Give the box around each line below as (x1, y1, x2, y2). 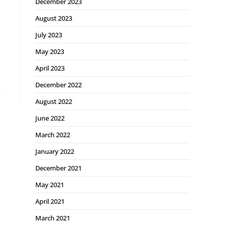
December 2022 (35, 80, 82, 89)
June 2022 (35, 114, 65, 123)
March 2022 (35, 130, 70, 139)
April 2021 (35, 197, 65, 206)
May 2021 (35, 180, 64, 189)
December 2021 (35, 163, 82, 173)
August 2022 (35, 97, 72, 106)
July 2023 (35, 30, 62, 39)
